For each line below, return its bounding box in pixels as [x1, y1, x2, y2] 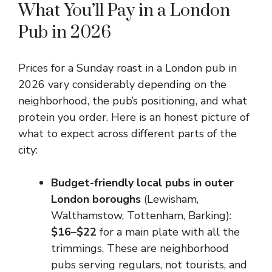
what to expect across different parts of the [18, 126, 237, 141]
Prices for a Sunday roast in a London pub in [18, 61, 237, 75]
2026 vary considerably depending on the [18, 77, 226, 92]
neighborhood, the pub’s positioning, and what [18, 93, 247, 108]
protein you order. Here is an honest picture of [18, 110, 250, 124]
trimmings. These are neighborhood [51, 241, 229, 256]
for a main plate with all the [97, 225, 240, 239]
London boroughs [51, 192, 141, 206]
